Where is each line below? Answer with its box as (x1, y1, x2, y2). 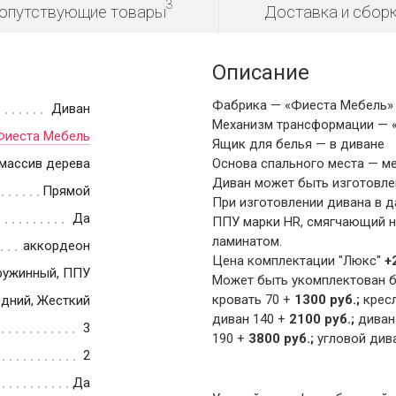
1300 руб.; (293, 292, 360, 308)
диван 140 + (211, 311, 286, 328)
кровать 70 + (211, 292, 294, 308)
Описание (211, 60, 309, 86)
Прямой (42, 183, 91, 200)
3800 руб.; (244, 331, 314, 347)
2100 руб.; (285, 311, 354, 328)
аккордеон (23, 238, 91, 255)
